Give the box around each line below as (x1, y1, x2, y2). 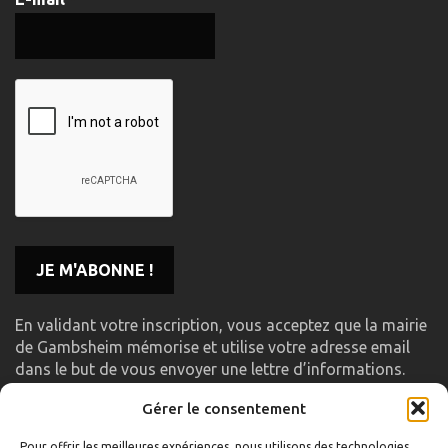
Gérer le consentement (142, 399, 306, 417)
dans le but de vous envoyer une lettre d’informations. (15, 360, 405, 379)
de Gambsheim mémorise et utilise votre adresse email (15, 338, 410, 357)
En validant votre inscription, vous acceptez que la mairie (15, 316, 427, 335)
